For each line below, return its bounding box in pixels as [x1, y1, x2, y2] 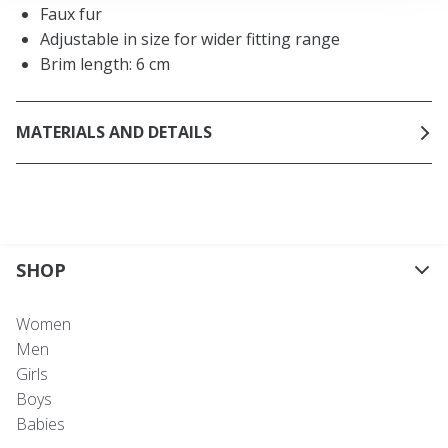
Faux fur [40, 2, 102, 25]
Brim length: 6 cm [40, 52, 170, 75]
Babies [16, 412, 65, 435]
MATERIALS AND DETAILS [16, 121, 212, 144]
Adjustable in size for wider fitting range [40, 27, 340, 50]
